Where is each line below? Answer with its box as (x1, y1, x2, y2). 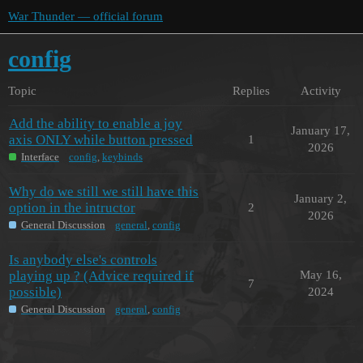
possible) (9, 284, 62, 300)
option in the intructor (9, 199, 135, 216)
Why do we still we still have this (9, 183, 199, 199)
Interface (21, 151, 59, 164)
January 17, (291, 123, 350, 137)
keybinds (102, 151, 143, 164)
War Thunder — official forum (8, 10, 163, 23)
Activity (300, 83, 341, 97)
